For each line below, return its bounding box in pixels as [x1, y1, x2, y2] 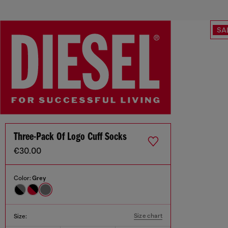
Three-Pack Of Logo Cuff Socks [14, 131, 127, 144]
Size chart [134, 212, 162, 220]
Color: [14, 175, 32, 182]
